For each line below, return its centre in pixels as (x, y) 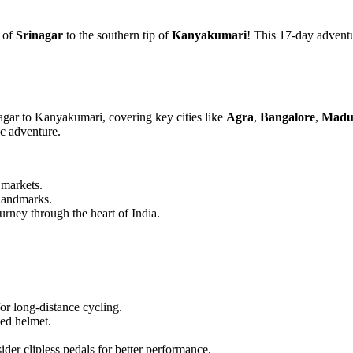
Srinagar (39, 35)
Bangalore (288, 117)
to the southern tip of (117, 35)
